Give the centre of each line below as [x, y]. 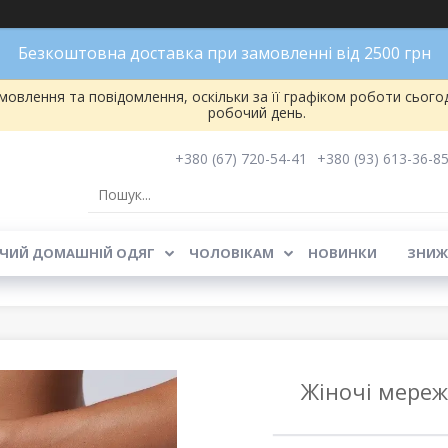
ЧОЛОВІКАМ [231, 253]
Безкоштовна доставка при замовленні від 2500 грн [224, 53]
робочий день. [256, 112]
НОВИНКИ [342, 253]
